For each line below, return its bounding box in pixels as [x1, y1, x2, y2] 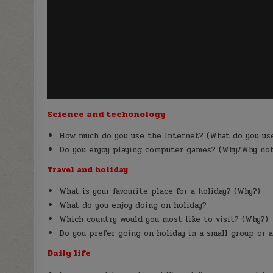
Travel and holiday [47, 163, 129, 176]
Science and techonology [47, 107, 166, 121]
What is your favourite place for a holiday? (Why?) [59, 185, 261, 197]
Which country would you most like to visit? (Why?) [59, 213, 269, 225]
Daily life [47, 246, 91, 260]
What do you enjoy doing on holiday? [59, 199, 207, 211]
